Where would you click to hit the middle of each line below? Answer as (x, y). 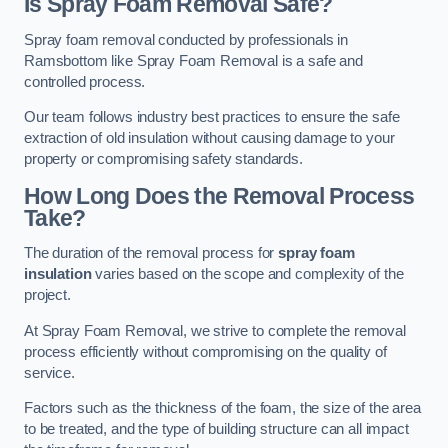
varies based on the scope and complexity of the (247, 274)
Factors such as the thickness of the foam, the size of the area (222, 408)
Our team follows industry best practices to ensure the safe (212, 117)
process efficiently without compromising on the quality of (205, 351)
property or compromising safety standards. (163, 159)
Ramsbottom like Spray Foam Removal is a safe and (194, 60)
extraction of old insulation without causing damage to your (209, 138)
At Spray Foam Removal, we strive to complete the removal (215, 330)
